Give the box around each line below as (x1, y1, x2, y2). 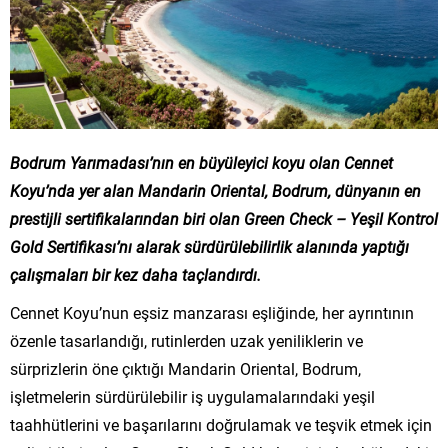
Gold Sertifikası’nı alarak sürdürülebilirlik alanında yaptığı (10, 235, 409, 257)
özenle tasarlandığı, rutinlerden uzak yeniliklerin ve (10, 329, 363, 351)
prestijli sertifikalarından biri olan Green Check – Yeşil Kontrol (10, 207, 438, 229)
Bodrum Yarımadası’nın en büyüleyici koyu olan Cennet (10, 151, 393, 173)
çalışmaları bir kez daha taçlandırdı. (10, 263, 261, 285)
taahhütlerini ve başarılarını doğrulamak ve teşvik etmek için (10, 413, 432, 435)
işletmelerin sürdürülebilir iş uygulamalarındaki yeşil (10, 385, 375, 407)
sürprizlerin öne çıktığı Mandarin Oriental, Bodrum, (10, 357, 361, 379)
